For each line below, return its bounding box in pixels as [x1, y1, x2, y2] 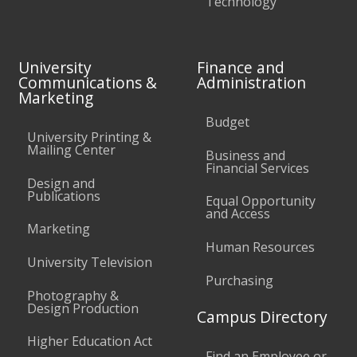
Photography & [27, 286, 120, 304]
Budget [205, 113, 249, 131]
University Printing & [27, 128, 152, 147]
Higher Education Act [27, 332, 153, 351]
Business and [205, 146, 285, 164]
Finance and [196, 57, 284, 79]
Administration [196, 72, 306, 94]
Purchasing [205, 271, 273, 289]
